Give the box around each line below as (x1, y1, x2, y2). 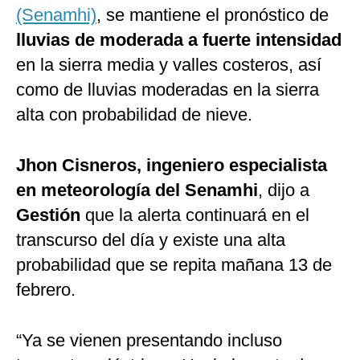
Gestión (16, 205, 85, 226)
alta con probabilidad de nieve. (16, 104, 252, 125)
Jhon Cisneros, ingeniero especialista (16, 155, 327, 176)
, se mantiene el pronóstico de (96, 5, 329, 26)
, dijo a (258, 180, 309, 201)
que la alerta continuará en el (85, 205, 309, 226)
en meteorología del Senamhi (16, 180, 258, 201)
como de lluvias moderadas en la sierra (16, 80, 319, 100)
